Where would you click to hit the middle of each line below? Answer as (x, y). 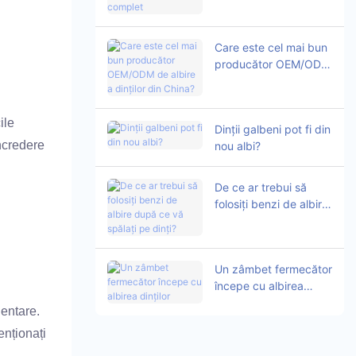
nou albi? (237, 145)
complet (235, 15)
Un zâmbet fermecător (273, 269)
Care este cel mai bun (271, 47)
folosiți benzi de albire (271, 203)
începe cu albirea (259, 285)
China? (232, 97)
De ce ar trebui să (260, 187)
